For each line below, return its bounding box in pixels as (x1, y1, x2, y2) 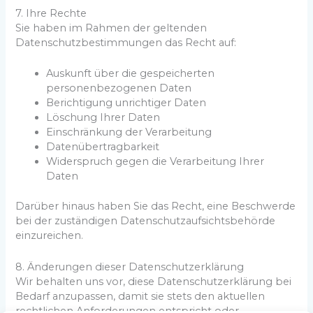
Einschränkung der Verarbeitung (46, 126, 212, 139)
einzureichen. (15, 229, 84, 242)
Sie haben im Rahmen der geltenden (15, 22, 208, 35)
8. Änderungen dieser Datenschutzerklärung (15, 260, 245, 273)
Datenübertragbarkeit (46, 140, 160, 154)
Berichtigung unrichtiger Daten (46, 96, 207, 110)
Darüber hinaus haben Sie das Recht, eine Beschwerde (15, 200, 296, 213)
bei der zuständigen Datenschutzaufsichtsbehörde (15, 214, 276, 228)
